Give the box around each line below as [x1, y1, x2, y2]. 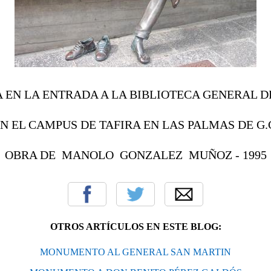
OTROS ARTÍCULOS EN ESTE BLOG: [50, 221, 221, 232]
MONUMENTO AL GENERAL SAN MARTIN [40, 246, 231, 257]
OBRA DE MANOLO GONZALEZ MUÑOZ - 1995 [4, 148, 267, 162]
